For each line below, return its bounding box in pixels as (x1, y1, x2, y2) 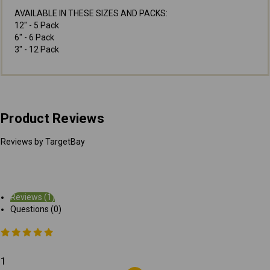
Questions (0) (10, 204, 62, 214)
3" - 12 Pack (14, 44, 59, 54)
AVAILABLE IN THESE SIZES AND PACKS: (14, 8, 168, 18)
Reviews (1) (10, 192, 55, 202)
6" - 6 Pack (14, 32, 54, 42)
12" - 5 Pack (14, 20, 59, 30)
